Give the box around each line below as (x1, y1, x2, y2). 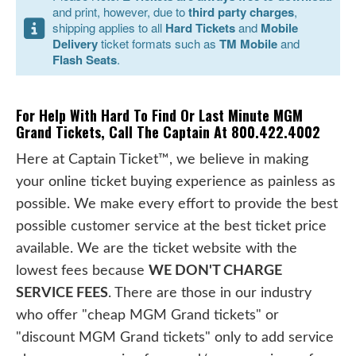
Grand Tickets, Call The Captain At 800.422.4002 (16, 121, 320, 142)
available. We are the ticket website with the (16, 241, 297, 255)
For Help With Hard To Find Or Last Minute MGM (16, 104, 303, 126)
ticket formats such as (98, 34, 219, 52)
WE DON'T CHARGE (149, 263, 282, 277)
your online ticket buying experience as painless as (16, 174, 335, 188)
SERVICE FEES (16, 285, 108, 300)
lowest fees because (16, 263, 149, 277)
